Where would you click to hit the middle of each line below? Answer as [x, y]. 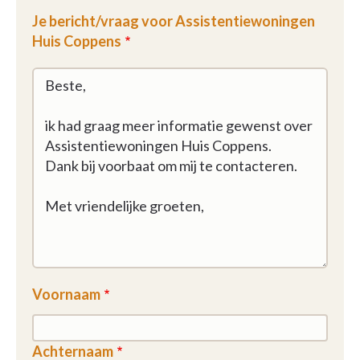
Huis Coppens [77, 41]
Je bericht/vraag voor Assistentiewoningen [174, 21]
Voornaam [66, 294]
